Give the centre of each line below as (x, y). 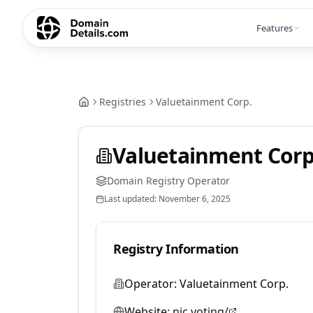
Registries (123, 102)
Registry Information (176, 249)
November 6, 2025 (195, 199)
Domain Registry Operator (168, 181)
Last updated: (131, 199)
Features (275, 28)
